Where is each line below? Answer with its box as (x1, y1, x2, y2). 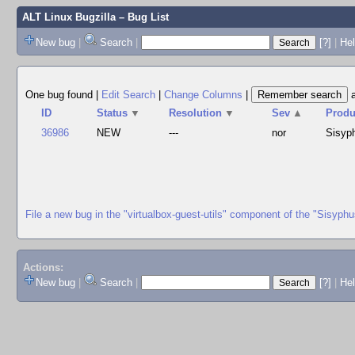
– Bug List (115, 11, 169, 23)
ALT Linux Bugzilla (21, 11, 116, 23)
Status (97, 107, 128, 119)
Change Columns (164, 89, 242, 101)
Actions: (22, 261, 63, 274)
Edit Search (101, 89, 155, 101)
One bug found (25, 89, 96, 101)
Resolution (169, 107, 223, 119)
